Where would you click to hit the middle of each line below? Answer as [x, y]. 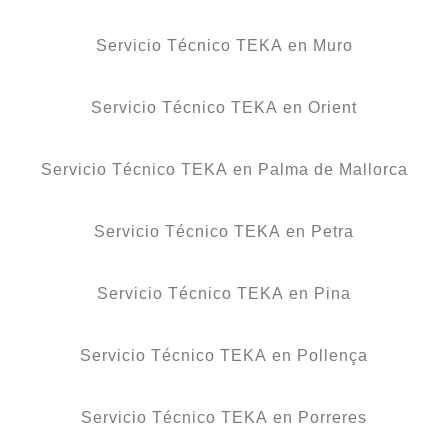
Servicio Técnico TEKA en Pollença [224, 355]
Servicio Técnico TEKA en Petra [224, 231]
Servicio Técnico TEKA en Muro [224, 45]
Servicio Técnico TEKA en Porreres [224, 417]
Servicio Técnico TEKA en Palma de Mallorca [224, 169]
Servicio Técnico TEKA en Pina [224, 293]
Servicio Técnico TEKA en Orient [224, 107]
